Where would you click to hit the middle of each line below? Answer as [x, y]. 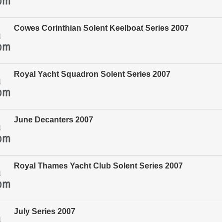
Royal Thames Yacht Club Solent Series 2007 [98, 166]
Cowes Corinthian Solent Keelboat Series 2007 [101, 28]
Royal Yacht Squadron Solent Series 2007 [92, 74]
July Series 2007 [45, 212]
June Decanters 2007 [54, 120]
